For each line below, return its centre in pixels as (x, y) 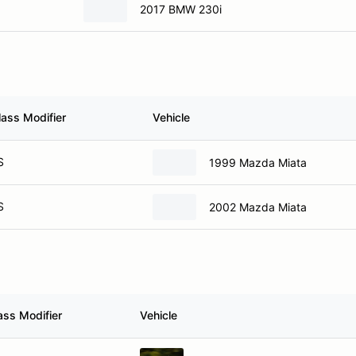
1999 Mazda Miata (258, 162)
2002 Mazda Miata (258, 207)
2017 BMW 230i (181, 9)
